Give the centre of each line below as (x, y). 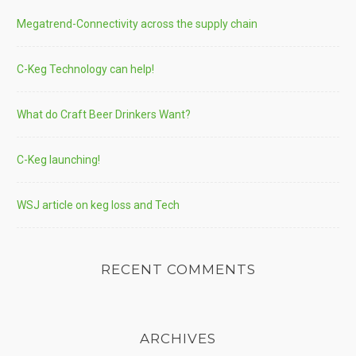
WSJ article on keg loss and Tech (98, 205)
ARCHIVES (178, 339)
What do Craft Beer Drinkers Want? (104, 114)
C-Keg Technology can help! (85, 69)
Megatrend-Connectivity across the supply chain (137, 24)
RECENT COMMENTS (178, 269)
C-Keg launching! (58, 160)
